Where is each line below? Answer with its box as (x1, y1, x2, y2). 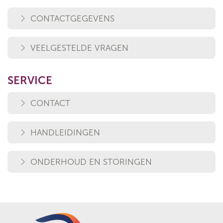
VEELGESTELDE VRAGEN (30, 43, 128, 53)
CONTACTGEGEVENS (30, 13, 114, 23)
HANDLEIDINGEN (30, 127, 100, 137)
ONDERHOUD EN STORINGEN (30, 157, 152, 167)
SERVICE (7, 74, 52, 87)
